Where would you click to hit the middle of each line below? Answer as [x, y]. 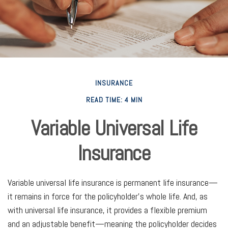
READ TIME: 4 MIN [114, 99]
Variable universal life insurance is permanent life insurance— [113, 182]
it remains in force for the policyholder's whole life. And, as [108, 196]
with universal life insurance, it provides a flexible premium [107, 210]
